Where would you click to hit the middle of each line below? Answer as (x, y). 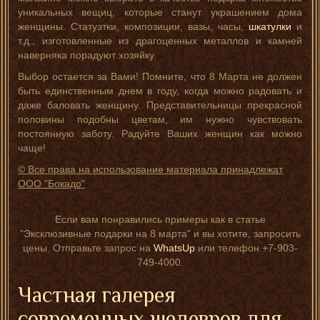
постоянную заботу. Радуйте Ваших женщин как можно (160, 134)
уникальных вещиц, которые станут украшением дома (160, 12)
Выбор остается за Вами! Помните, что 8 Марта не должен (160, 76)
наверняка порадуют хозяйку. (87, 55)
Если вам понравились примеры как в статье (160, 219)
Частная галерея (97, 295)
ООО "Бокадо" (51, 184)
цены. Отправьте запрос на (88, 248)
